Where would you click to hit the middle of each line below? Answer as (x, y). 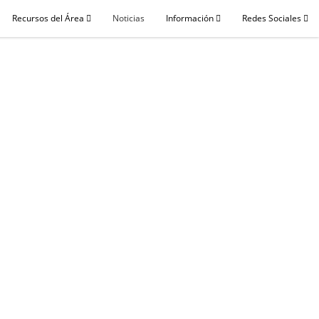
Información (191, 18)
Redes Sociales (273, 18)
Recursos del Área (49, 18)
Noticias (129, 18)
